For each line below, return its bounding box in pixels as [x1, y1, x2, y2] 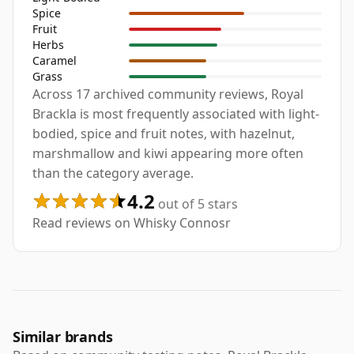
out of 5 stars [155, 194, 238, 213]
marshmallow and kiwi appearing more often [32, 144, 303, 162]
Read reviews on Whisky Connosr [32, 213, 231, 232]
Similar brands [13, 326, 113, 346]
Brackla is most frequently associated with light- [32, 104, 319, 122]
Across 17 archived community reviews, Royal [32, 85, 303, 103]
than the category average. [32, 164, 194, 182]
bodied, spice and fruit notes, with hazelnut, [32, 124, 295, 142]
